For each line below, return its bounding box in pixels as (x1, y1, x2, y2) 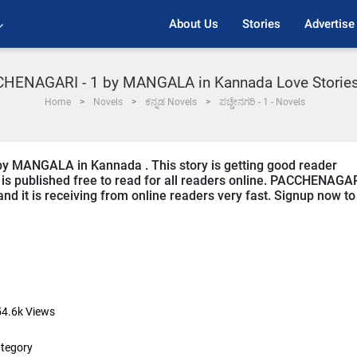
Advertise (304, 15, 355, 33)
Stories (242, 15, 280, 33)
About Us (169, 15, 218, 33)
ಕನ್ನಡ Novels (144, 96, 197, 108)
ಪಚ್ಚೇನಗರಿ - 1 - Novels (218, 96, 305, 108)
